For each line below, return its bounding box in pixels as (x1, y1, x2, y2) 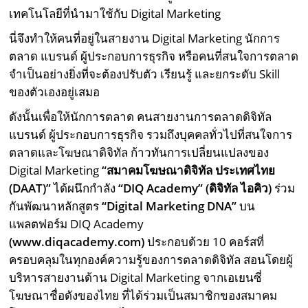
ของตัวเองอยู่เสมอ (9, 84, 100, 100)
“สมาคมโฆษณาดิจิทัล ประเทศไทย (102, 162, 276, 179)
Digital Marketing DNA (107, 198, 232, 214)
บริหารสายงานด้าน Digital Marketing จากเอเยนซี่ (9, 269, 263, 286)
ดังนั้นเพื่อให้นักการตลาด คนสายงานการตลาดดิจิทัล (9, 109, 272, 125)
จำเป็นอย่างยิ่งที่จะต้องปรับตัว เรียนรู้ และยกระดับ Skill (9, 66, 280, 82)
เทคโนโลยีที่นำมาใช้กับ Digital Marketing (9, 5, 221, 22)
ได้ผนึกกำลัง (51, 180, 119, 197)
